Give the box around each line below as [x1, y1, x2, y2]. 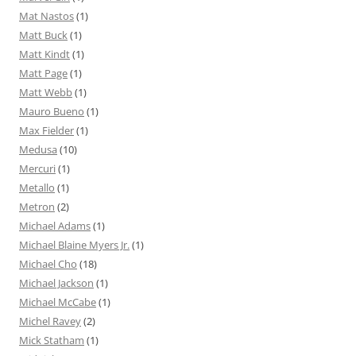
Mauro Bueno [19, 103, 84, 118]
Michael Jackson [19, 275, 94, 290]
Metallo [19, 180, 55, 195]
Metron [19, 199, 55, 214]
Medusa [19, 141, 57, 157]
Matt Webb [19, 84, 72, 99]
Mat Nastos [19, 8, 74, 23]
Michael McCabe [19, 294, 96, 309]
